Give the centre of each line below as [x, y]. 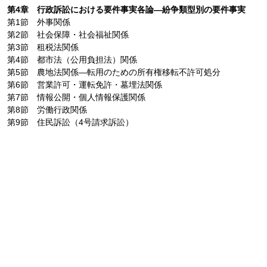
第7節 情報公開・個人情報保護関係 [76, 97]
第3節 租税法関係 [43, 47]
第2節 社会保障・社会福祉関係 [68, 34]
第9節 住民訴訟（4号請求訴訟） [70, 122]
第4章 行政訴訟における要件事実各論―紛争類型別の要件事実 [126, 9]
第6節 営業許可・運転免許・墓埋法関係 [84, 84]
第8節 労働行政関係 [47, 109]
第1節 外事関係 [38, 22]
